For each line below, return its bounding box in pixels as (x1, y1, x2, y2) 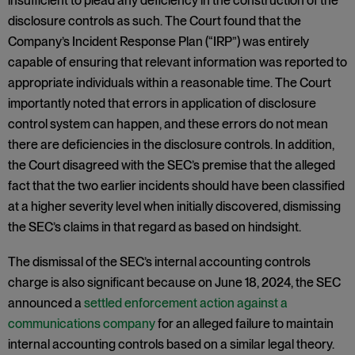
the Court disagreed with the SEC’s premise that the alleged (8, 158, 335, 173)
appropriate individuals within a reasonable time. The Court (8, 75, 331, 90)
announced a (8, 296, 84, 311)
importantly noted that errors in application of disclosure (8, 96, 316, 111)
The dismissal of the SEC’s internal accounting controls (8, 254, 311, 269)
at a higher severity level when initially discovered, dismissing (8, 199, 341, 214)
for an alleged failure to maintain (155, 316, 334, 331)
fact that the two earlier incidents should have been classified (8, 178, 345, 193)
